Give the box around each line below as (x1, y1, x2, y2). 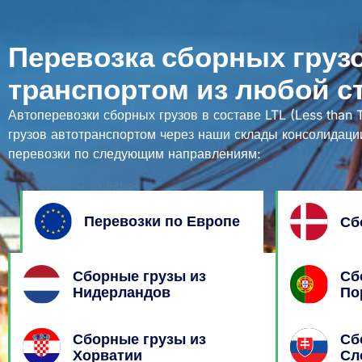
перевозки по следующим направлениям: (8, 145, 261, 162)
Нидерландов (73, 284, 171, 301)
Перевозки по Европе (84, 213, 241, 230)
